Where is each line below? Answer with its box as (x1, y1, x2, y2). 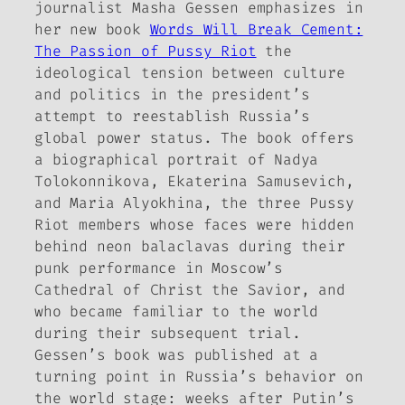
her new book (34, 19, 150, 39)
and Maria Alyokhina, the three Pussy (34, 193, 354, 212)
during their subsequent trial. (34, 323, 301, 343)
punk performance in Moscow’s (34, 258, 283, 278)
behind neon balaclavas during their (34, 236, 345, 256)
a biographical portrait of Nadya (34, 149, 319, 169)
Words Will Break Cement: (149, 19, 363, 39)
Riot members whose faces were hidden (34, 214, 354, 234)
